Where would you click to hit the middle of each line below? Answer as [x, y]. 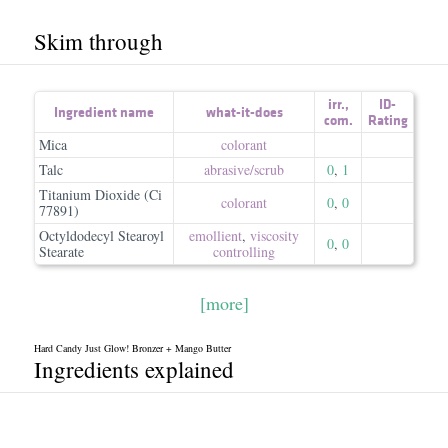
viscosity [274, 235]
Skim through [98, 41]
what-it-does [244, 112]
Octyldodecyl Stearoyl [101, 235]
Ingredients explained [133, 369]
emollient [215, 235]
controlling [244, 251]
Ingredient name [104, 112]
